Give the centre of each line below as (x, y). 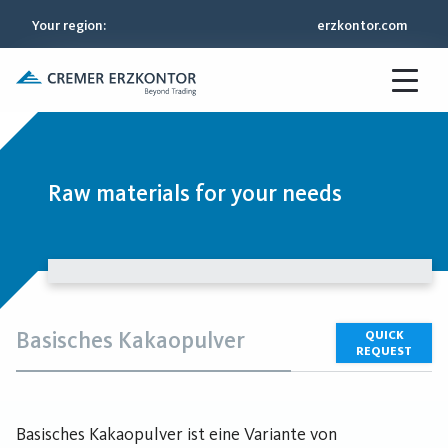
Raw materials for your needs (195, 193)
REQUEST (384, 351)
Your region (67, 25)
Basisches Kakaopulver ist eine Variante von (176, 434)
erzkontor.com (362, 25)
